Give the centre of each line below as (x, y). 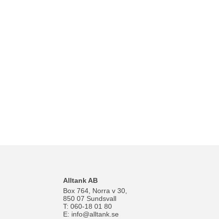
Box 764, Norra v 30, (95, 191)
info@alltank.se (95, 214)
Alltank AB (81, 180)
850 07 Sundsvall (90, 198)
